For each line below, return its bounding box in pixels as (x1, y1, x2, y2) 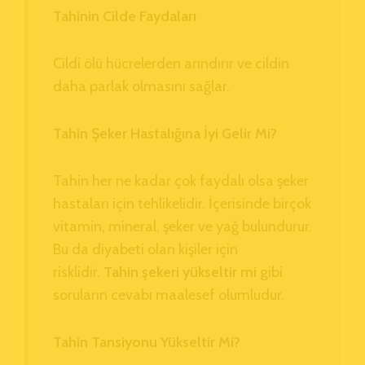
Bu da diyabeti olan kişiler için (53, 240, 238, 258)
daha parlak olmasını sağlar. (53, 77, 230, 95)
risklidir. (53, 262, 100, 281)
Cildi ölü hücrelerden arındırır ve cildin (53, 54, 289, 73)
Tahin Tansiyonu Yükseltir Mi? (53, 332, 240, 351)
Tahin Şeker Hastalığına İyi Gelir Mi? (53, 124, 277, 143)
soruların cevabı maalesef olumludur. (53, 285, 284, 304)
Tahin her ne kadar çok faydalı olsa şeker (53, 171, 309, 190)
